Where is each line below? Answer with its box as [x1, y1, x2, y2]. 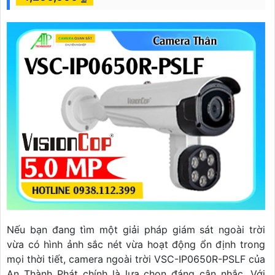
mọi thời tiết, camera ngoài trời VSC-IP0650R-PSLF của [7, 252, 265, 265]
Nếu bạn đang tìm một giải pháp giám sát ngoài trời [7, 223, 265, 236]
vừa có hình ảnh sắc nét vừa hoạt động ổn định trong [7, 238, 265, 250]
